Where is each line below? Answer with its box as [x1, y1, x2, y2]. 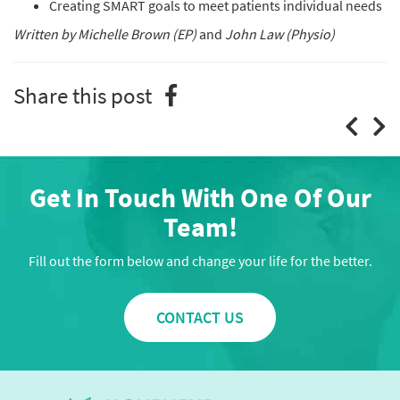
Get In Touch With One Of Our [29, 180, 371, 214]
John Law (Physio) [225, 25, 335, 43]
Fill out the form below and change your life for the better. [28, 252, 372, 270]
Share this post [13, 81, 152, 110]
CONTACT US [156, 307, 244, 328]
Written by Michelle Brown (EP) [13, 25, 196, 43]
